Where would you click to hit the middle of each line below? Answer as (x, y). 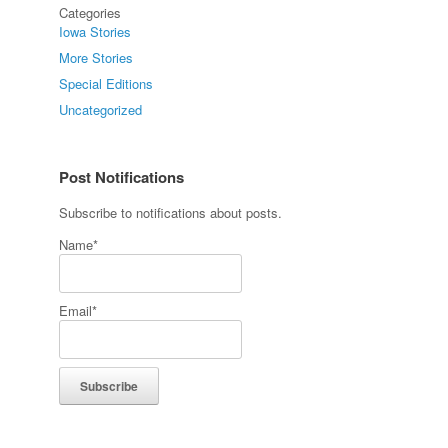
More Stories (96, 57)
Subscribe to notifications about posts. (171, 212)
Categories (90, 12)
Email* (78, 310)
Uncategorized (101, 109)
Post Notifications (122, 177)
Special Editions (106, 83)
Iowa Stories (95, 31)
